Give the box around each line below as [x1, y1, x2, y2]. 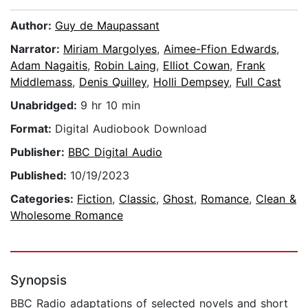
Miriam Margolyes [63, 42, 157, 56]
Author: [10, 19, 55, 33]
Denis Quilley [79, 75, 146, 89]
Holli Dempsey [153, 75, 229, 89]
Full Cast [236, 75, 281, 89]
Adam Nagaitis [10, 58, 87, 73]
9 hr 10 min [80, 98, 140, 113]
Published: [10, 168, 70, 183]
